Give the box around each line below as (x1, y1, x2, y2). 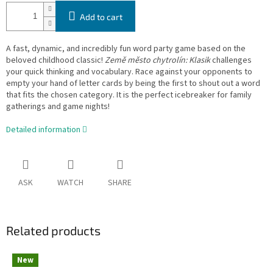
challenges (210, 54, 252, 67)
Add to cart (80, 12, 122, 23)
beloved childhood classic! (6, 54, 105, 67)
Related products (6, 223, 101, 238)
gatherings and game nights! (6, 101, 110, 113)
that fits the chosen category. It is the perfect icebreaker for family (6, 89, 252, 102)
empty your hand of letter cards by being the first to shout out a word (6, 77, 260, 90)
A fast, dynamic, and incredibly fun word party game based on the (6, 43, 246, 55)
